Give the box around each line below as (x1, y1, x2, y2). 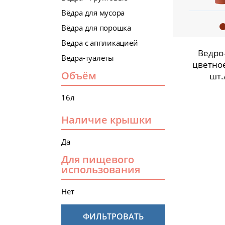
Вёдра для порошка (61, 23, 131, 33)
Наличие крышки (61, 113, 152, 127)
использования (61, 163, 140, 177)
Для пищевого (61, 153, 134, 167)
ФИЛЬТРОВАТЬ (83, 210, 144, 222)
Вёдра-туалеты (61, 53, 114, 63)
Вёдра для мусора (61, 8, 125, 18)
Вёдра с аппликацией (61, 38, 138, 48)
